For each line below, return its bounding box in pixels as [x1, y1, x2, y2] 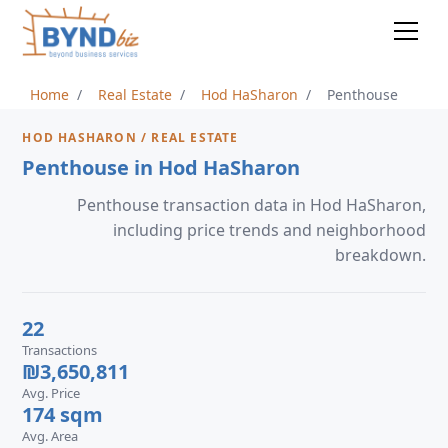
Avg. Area [22, 427, 79, 445]
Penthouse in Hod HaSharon [22, 154, 301, 181]
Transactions [22, 341, 98, 359]
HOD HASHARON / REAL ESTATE [22, 129, 239, 146]
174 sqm [22, 401, 104, 428]
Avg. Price [22, 384, 81, 402]
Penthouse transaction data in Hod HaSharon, [76, 194, 426, 216]
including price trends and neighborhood [112, 219, 426, 241]
